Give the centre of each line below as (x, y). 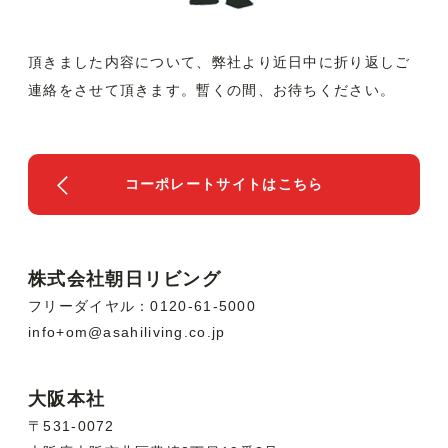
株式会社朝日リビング (124, 278)
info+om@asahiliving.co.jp (127, 331)
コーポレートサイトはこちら (224, 183)
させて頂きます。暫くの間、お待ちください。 (234, 90)
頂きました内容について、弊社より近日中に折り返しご (219, 62)
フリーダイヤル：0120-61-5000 (142, 305)
